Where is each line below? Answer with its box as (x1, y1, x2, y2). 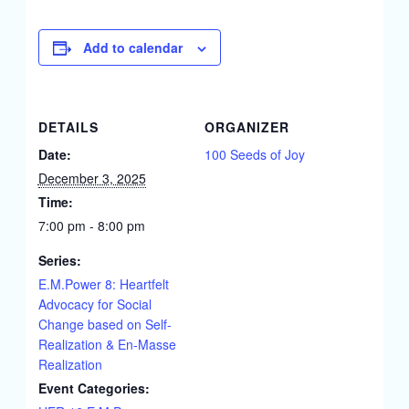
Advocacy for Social (37, 295, 152, 313)
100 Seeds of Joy (204, 145, 305, 163)
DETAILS (37, 118, 99, 136)
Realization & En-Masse (37, 335, 176, 353)
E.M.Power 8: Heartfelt (37, 275, 169, 293)
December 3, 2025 (37, 169, 146, 187)
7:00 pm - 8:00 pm (37, 216, 145, 235)
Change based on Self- (37, 315, 172, 333)
